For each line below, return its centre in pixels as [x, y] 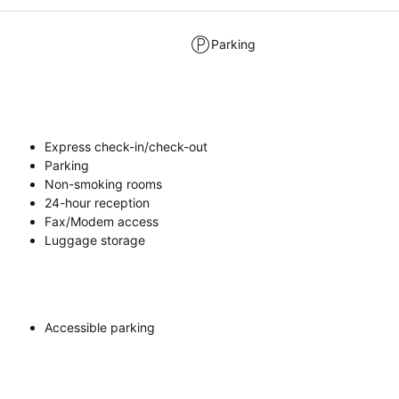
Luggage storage [95, 240]
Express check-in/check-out [126, 146]
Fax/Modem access [102, 221]
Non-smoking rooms [103, 183]
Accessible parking [100, 327]
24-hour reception [97, 202]
